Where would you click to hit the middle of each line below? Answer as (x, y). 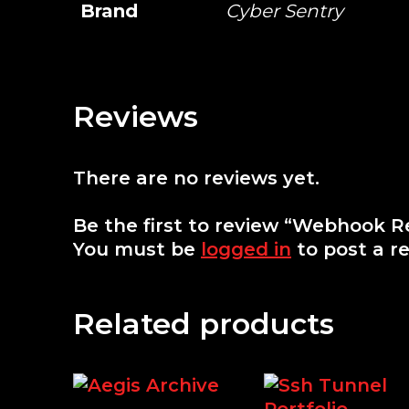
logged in (246, 249)
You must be (137, 249)
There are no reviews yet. (196, 178)
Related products (204, 323)
